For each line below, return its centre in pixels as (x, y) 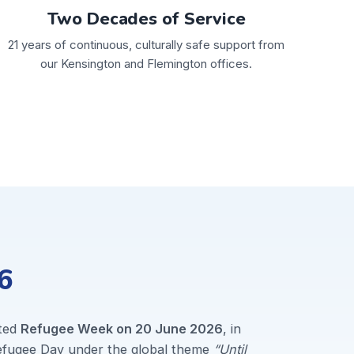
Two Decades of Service (147, 19)
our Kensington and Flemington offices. (147, 63)
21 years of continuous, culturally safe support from (147, 44)
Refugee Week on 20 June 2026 (122, 329)
